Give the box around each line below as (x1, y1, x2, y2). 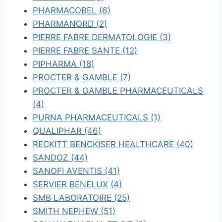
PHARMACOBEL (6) (33, 5, 111, 15)
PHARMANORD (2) (33, 19, 107, 29)
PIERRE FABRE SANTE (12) (33, 46, 137, 55)
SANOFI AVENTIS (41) (33, 166, 120, 176)
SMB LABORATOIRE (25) (33, 193, 130, 203)
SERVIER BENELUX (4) (33, 179, 122, 189)
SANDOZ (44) (33, 153, 88, 163)
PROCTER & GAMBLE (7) (33, 72, 131, 82)
